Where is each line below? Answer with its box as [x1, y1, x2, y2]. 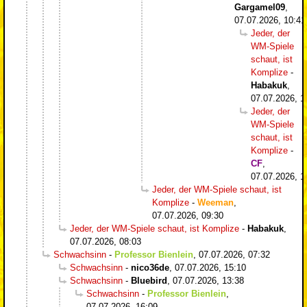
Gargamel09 [234, 2, 285, 13]
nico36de [131, 262, 169, 273]
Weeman [197, 197, 234, 208]
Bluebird [131, 275, 167, 286]
